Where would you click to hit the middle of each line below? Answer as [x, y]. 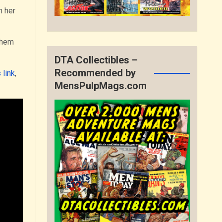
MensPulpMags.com [101, 86]
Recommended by [95, 73]
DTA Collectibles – [96, 60]
